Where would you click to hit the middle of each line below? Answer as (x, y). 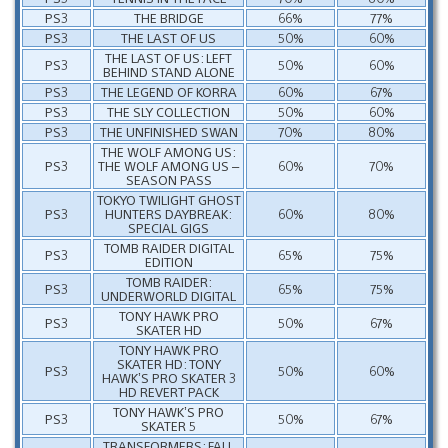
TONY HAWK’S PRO (168, 411)
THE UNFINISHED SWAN (168, 131)
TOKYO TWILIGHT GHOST (168, 199)
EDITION (168, 261)
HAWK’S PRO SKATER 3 (168, 377)
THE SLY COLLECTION (168, 111)
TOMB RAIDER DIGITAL (168, 247)
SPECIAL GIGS (168, 227)
